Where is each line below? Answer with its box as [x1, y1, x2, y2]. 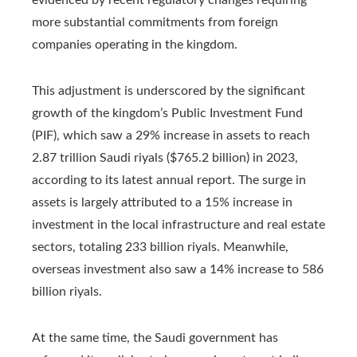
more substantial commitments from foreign [32, 15, 278, 29]
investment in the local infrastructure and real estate [32, 218, 325, 231]
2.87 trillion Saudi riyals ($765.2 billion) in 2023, [32, 151, 298, 164]
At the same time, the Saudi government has [32, 331, 278, 344]
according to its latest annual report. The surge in [32, 173, 306, 186]
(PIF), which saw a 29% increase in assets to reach [32, 128, 310, 142]
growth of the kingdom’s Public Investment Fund [32, 106, 303, 120]
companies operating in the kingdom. [32, 37, 237, 51]
